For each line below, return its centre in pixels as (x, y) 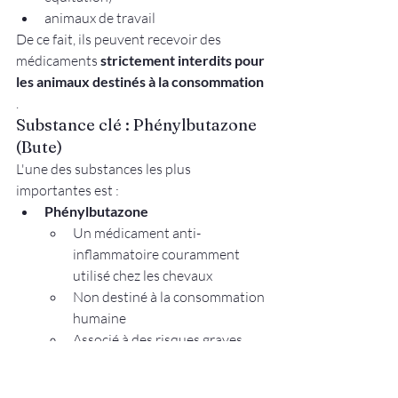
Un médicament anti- (137, 232)
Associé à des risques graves (159, 339)
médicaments (58, 60)
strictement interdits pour (184, 60)
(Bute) (39, 147)
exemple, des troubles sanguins (168, 382)
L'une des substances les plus (105, 168)
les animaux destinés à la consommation (140, 81)
